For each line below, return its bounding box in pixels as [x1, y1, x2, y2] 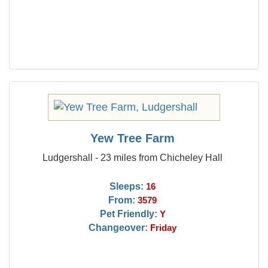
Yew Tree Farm [90, 132, 175, 145]
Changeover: [89, 222, 148, 233]
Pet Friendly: [99, 208, 157, 219]
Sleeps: [109, 181, 144, 191]
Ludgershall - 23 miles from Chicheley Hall [42, 152, 223, 163]
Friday [150, 223, 177, 233]
